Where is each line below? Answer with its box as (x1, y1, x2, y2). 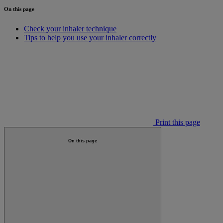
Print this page (153, 117, 200, 126)
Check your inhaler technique (24, 24, 116, 33)
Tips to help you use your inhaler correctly (24, 33, 156, 42)
